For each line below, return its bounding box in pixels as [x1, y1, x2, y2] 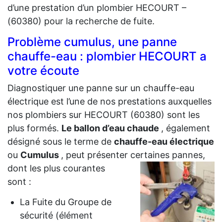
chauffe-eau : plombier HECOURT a [7, 49, 207, 63]
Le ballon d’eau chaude [61, 122, 161, 133]
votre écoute [7, 63, 79, 78]
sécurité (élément [19, 210, 93, 221]
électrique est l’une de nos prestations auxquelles [7, 96, 212, 107]
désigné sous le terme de [7, 136, 114, 147]
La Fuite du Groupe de [19, 196, 111, 207]
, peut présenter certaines [61, 149, 172, 160]
